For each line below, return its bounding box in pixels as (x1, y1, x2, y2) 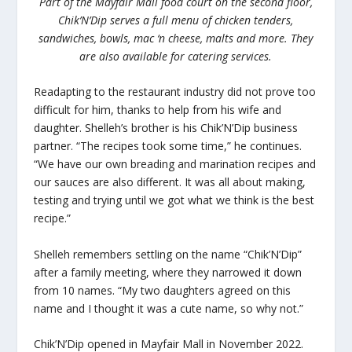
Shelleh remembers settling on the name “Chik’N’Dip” (33, 246, 302, 262)
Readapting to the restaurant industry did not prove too (33, 84, 316, 100)
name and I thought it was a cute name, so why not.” (33, 300, 303, 316)
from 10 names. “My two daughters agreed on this (33, 282, 291, 298)
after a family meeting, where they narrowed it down (33, 264, 302, 280)
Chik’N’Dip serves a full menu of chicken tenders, (58, 13, 294, 28)
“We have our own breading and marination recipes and (33, 156, 316, 172)
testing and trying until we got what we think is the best (33, 192, 314, 208)
